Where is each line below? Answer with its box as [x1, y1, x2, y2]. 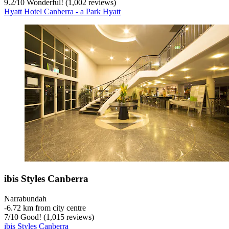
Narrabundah [4, 194, 47, 203]
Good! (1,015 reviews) [18, 212, 94, 221]
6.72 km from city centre [7, 203, 86, 212]
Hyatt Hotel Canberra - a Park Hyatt [4, 7, 121, 16]
